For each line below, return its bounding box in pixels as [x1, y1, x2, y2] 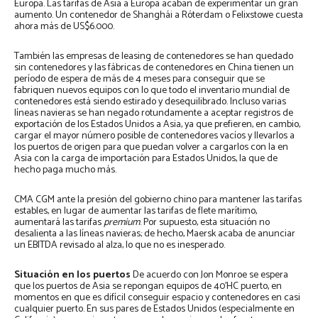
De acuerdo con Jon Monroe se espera [131, 267, 288, 284]
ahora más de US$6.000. [14, 18, 114, 35]
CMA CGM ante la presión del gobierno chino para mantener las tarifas [14, 192, 302, 209]
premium [104, 214, 140, 231]
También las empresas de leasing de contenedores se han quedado [14, 48, 293, 65]
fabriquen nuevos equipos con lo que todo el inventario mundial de [14, 82, 290, 99]
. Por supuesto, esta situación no [140, 214, 270, 231]
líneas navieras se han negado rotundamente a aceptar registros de [14, 105, 293, 122]
